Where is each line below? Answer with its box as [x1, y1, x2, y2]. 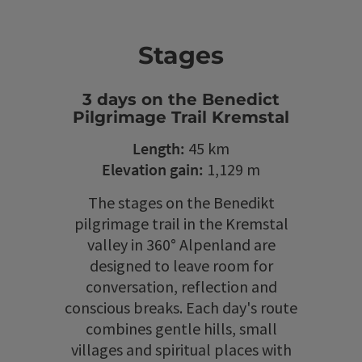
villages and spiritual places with [70, 339, 292, 360]
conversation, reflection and [85, 276, 277, 297]
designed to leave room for [89, 255, 273, 276]
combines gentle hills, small [85, 318, 277, 339]
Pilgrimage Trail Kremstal [73, 107, 289, 128]
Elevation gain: [102, 159, 204, 180]
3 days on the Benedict [82, 90, 280, 110]
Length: [133, 138, 185, 159]
